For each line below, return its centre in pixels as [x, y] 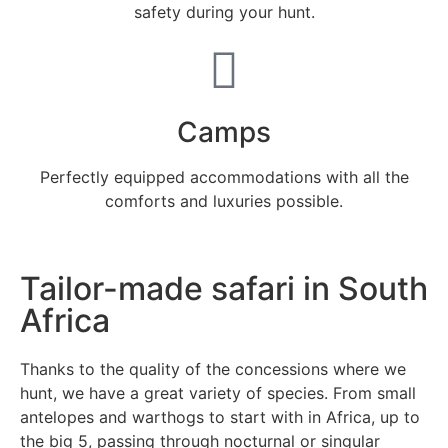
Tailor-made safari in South [224, 288]
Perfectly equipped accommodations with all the [224, 176]
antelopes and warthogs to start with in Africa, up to [220, 416]
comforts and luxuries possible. [224, 200]
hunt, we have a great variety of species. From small [218, 392]
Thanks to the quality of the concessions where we [213, 368]
